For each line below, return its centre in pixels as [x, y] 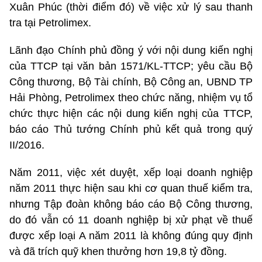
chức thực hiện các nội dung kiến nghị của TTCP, [131, 114]
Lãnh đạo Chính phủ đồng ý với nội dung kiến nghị [131, 51]
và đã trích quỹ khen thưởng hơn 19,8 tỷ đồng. [118, 252]
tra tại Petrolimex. [50, 23]
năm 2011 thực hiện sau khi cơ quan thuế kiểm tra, [131, 189]
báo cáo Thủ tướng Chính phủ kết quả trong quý [131, 130]
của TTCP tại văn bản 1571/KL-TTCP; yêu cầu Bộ [131, 66]
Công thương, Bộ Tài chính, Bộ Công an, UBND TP [131, 82]
